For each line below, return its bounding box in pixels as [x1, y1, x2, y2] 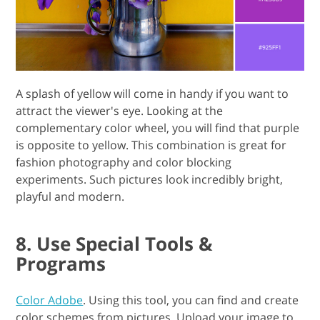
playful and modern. [16, 188, 125, 204]
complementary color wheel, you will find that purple [16, 119, 300, 136]
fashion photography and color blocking [16, 154, 232, 170]
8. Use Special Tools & [16, 230, 214, 256]
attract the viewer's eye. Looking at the [16, 102, 224, 119]
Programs [16, 250, 106, 276]
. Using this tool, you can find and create [83, 291, 299, 308]
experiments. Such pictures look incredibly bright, [16, 171, 284, 187]
